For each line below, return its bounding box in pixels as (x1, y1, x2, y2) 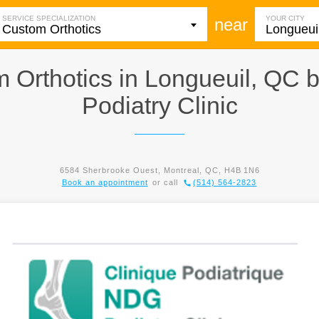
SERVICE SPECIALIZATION (1, 14, 95, 22)
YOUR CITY (265, 14, 305, 22)
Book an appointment (61, 178, 148, 187)
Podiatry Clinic (81, 92, 238, 119)
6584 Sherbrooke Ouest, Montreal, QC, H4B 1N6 (59, 166, 260, 174)
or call (152, 178, 179, 187)
